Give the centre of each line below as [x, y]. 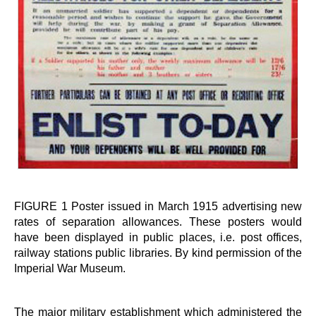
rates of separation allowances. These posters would [158, 221]
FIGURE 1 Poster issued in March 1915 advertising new [158, 206]
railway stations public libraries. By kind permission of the [158, 252]
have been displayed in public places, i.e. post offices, [158, 237]
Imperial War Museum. [70, 268]
